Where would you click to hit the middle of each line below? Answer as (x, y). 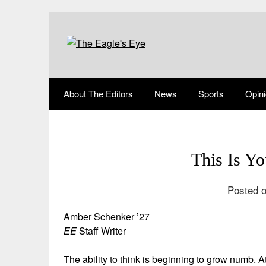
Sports (211, 94)
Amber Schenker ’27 (107, 216)
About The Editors (98, 94)
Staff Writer (102, 231)
